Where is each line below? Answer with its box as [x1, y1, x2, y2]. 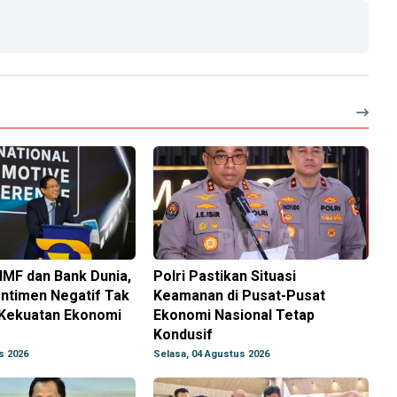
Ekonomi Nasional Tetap [153, 307, 315, 324]
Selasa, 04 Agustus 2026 [153, 348, 270, 361]
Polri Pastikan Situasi [153, 268, 297, 285]
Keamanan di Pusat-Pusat [153, 287, 326, 305]
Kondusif [153, 326, 214, 344]
